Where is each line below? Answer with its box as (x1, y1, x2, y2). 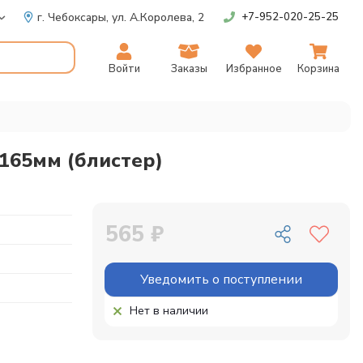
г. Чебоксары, (37, 9, 112, 25)
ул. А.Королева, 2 (112, 9, 204, 25)
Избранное (225, 62, 282, 76)
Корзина (297, 62, 340, 76)
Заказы (170, 62, 207, 76)
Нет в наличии (130, 303, 209, 318)
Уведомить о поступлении (140, 271, 303, 288)
